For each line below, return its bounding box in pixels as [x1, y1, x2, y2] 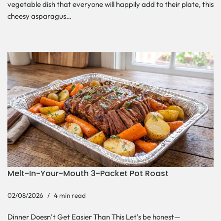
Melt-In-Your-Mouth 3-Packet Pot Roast [7, 167, 169, 179]
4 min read [54, 190, 86, 200]
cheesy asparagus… [7, 11, 73, 21]
